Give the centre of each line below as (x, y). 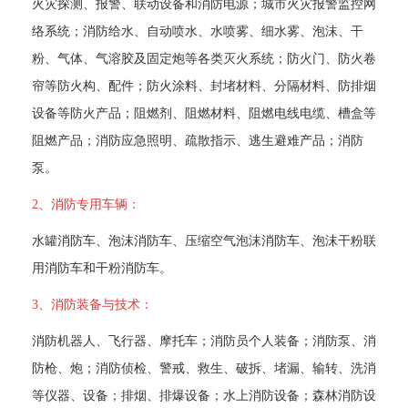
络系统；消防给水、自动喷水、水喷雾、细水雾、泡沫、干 (198, 31)
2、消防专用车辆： (86, 204)
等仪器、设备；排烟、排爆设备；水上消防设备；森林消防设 (204, 395)
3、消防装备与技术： (92, 304)
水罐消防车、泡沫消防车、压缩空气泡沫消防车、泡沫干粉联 (204, 240)
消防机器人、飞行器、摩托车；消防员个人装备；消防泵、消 (204, 340)
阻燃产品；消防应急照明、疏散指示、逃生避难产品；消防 (198, 140)
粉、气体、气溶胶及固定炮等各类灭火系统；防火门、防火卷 (204, 58)
